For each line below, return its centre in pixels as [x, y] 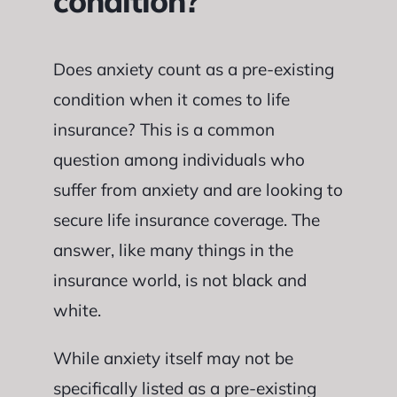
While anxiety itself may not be [173, 358]
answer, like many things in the [173, 249]
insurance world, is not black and [179, 280]
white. [77, 310]
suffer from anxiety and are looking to [198, 189]
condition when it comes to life [171, 99]
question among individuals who [179, 159]
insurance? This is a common [163, 129]
